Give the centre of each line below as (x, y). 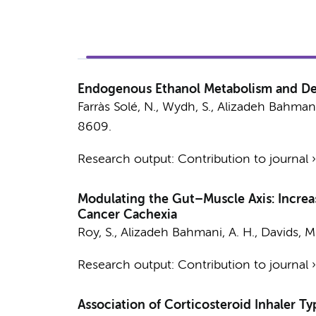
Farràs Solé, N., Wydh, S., (147, 107)
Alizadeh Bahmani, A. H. (187, 233)
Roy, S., (99, 233)
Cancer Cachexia (127, 215)
